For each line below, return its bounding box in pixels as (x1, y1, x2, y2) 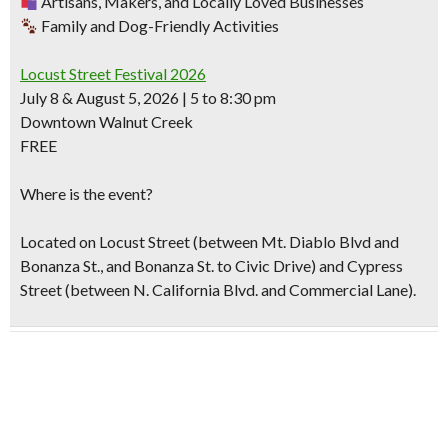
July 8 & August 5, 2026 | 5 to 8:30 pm (20, 88, 276, 107)
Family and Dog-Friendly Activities (38, 16, 280, 35)
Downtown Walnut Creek (20, 112, 193, 131)
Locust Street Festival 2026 (20, 64, 206, 83)
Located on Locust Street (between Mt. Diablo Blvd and (20, 232, 399, 251)
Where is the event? (20, 184, 153, 203)
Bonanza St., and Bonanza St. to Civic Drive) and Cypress (20, 256, 403, 275)
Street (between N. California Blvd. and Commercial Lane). (20, 280, 416, 299)
